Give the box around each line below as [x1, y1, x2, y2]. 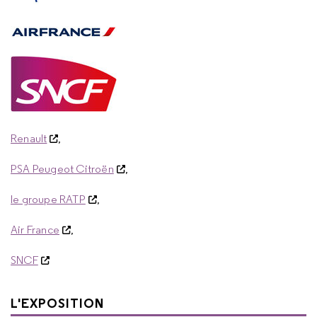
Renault [11, 132, 47, 145]
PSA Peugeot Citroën [11, 162, 114, 175]
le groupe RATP [11, 192, 86, 206]
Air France [11, 223, 59, 236]
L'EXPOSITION [11, 295, 104, 312]
